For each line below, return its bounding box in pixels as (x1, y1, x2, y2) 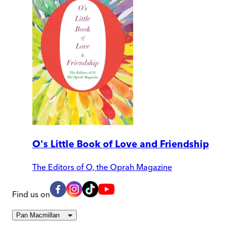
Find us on (12, 189, 50, 199)
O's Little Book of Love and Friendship (32, 138, 209, 150)
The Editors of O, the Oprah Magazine (32, 162, 172, 172)
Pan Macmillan (16, 211, 60, 219)
